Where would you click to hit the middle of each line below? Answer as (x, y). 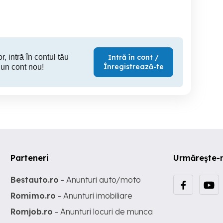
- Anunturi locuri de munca (103, 212)
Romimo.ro (33, 196)
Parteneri (30, 158)
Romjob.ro (32, 212)
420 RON (129, 11)
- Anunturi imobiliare (94, 196)
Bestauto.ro (35, 180)
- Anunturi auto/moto (100, 180)
